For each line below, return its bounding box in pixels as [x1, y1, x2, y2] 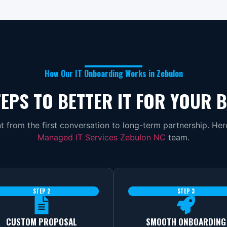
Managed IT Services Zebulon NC [37, 132, 166, 142]
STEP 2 [32, 186, 50, 195]
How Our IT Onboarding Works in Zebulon [44, 67, 183, 80]
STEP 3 [177, 186, 195, 195]
